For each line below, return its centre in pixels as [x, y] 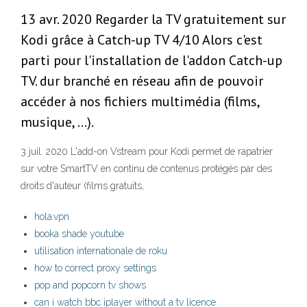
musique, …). [57, 122]
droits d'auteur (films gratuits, [84, 186]
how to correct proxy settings [95, 268]
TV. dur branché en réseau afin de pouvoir [142, 81]
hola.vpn [52, 217]
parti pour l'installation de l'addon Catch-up [151, 61]
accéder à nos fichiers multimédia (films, [140, 102]
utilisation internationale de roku [101, 251]
